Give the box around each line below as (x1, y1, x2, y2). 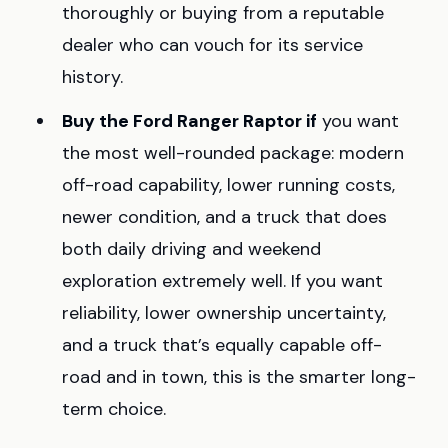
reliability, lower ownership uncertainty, (62, 301, 386, 326)
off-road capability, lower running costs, (62, 173, 395, 198)
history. (62, 65, 123, 90)
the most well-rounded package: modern (62, 141, 404, 166)
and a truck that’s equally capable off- (62, 333, 382, 358)
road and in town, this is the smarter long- (62, 365, 416, 390)
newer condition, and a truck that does (62, 205, 387, 230)
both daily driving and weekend (62, 237, 321, 262)
